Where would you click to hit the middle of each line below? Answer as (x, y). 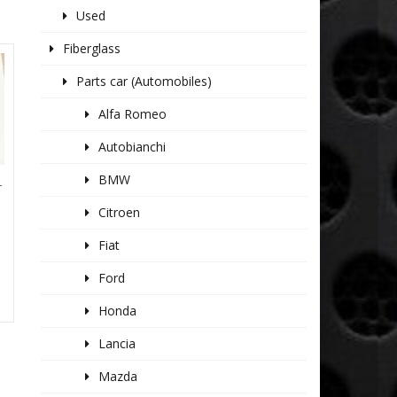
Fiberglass (92, 49)
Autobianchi (132, 147)
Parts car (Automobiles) (144, 82)
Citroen (120, 213)
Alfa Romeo (133, 114)
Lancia (117, 344)
